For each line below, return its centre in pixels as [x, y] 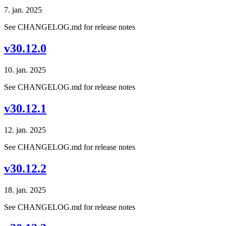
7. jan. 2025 [23, 10]
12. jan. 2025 [25, 130]
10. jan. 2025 [25, 70]
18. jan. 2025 [25, 190]
